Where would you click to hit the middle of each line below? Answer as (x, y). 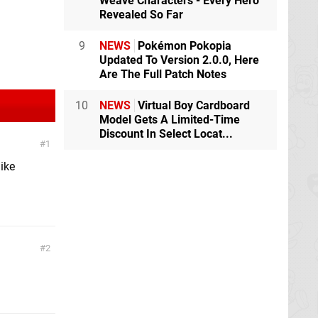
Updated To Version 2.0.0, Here (179, 60)
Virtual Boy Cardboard (192, 105)
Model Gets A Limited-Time (170, 120)
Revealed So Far (141, 15)
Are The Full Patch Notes (163, 74)
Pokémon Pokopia (183, 46)
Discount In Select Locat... (166, 134)
